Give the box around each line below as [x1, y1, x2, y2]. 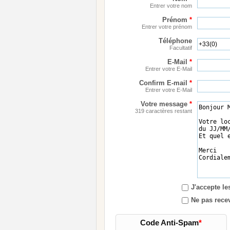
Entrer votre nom [150, 2, 192, 9]
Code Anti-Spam [140, 218, 199, 227]
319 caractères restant [135, 107, 192, 114]
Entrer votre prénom [142, 23, 192, 30]
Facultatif [169, 44, 192, 51]
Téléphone [159, 36, 192, 45]
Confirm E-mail [139, 79, 189, 87]
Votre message [141, 100, 189, 108]
